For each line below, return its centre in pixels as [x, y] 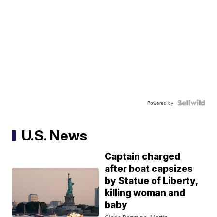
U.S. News [54, 136]
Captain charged [143, 157]
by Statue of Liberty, [152, 181]
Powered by [160, 103]
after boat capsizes [149, 169]
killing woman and [145, 193]
